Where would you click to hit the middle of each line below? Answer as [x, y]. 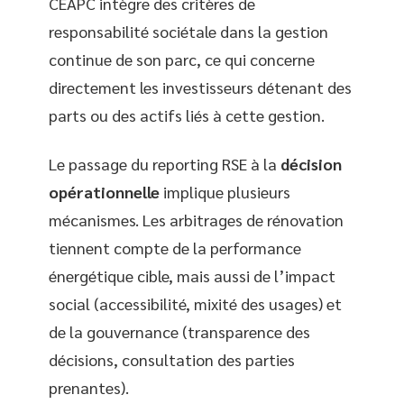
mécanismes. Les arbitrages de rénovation [196, 219]
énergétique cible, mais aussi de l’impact [192, 275]
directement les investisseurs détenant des [200, 87]
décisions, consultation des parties [172, 359]
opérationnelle [104, 191]
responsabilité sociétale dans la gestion [188, 32]
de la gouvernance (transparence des [179, 331]
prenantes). [89, 387]
